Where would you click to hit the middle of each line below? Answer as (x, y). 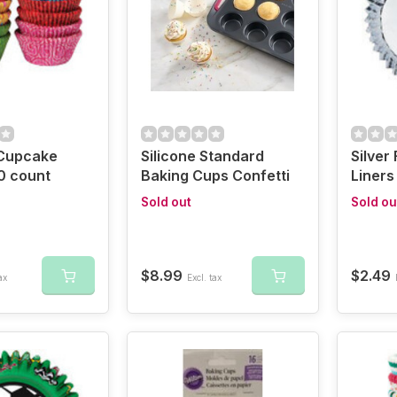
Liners (372, 175)
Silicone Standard (202, 156)
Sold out (166, 202)
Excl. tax (204, 277)
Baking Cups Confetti (215, 175)
